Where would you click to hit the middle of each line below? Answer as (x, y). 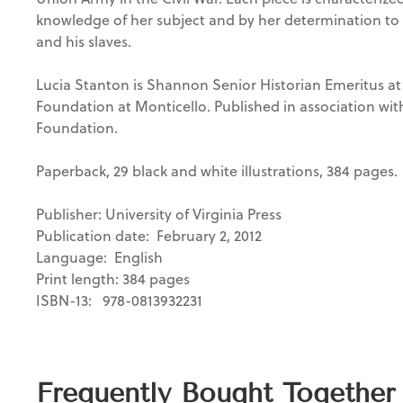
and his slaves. (84, 41)
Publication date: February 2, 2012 (149, 235)
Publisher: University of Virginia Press (159, 214)
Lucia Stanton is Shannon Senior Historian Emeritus (212, 84)
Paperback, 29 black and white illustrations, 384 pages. (217, 170)
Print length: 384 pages (113, 278)
